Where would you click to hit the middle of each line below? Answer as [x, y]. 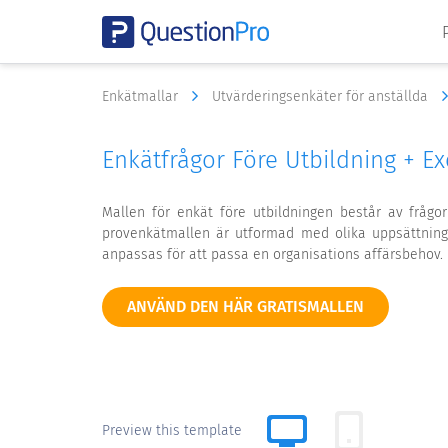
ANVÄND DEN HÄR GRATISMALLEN [245, 306]
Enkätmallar [142, 96]
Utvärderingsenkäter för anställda [322, 96]
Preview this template [172, 430]
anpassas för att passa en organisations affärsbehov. [272, 254]
